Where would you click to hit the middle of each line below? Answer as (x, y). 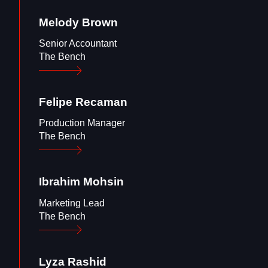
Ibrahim (60, 182)
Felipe (56, 102)
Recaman (101, 102)
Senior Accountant (78, 43)
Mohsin (103, 182)
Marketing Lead (72, 203)
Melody (59, 22)
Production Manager (82, 123)
